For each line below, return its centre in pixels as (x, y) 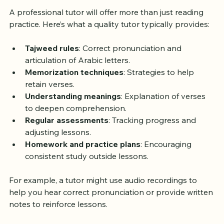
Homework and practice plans (83, 163)
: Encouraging (167, 163)
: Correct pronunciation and (131, 67)
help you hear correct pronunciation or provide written (112, 211)
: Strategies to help (160, 91)
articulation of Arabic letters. (77, 79)
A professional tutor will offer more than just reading (107, 31)
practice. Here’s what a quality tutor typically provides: (109, 43)
